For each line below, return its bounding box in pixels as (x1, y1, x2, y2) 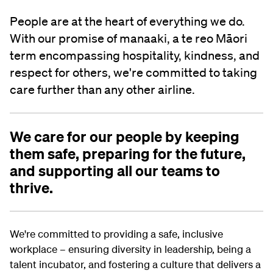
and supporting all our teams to (10, 161, 220, 180)
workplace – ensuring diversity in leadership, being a (10, 243, 251, 255)
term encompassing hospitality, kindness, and (10, 48, 260, 63)
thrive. (10, 179, 53, 197)
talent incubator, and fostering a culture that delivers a (10, 258, 261, 271)
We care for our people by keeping (10, 127, 239, 146)
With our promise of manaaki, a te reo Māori (10, 31, 247, 46)
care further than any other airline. (10, 82, 195, 97)
